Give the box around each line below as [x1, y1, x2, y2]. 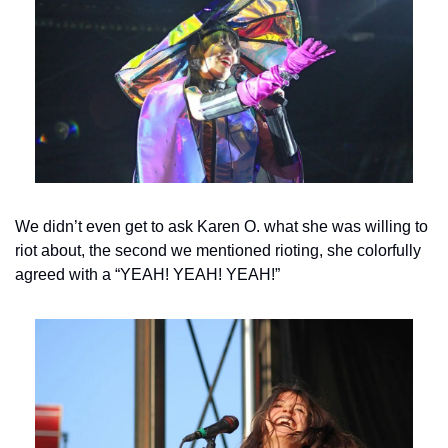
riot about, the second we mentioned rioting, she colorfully [15, 242, 421, 260]
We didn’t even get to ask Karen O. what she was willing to [15, 218, 428, 236]
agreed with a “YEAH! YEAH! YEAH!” [15, 266, 280, 284]
